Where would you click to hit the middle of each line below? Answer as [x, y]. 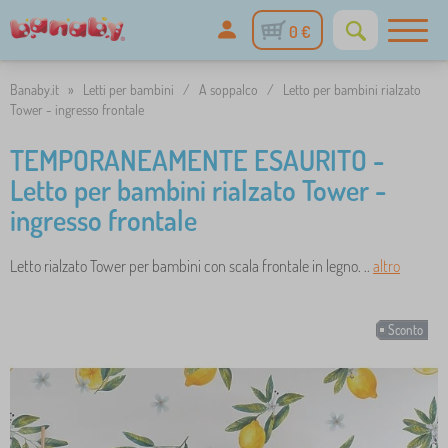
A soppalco [228, 89]
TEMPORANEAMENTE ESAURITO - [197, 160]
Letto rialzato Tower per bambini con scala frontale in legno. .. [191, 266]
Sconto [405, 330]
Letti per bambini [128, 89]
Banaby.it [34, 89]
